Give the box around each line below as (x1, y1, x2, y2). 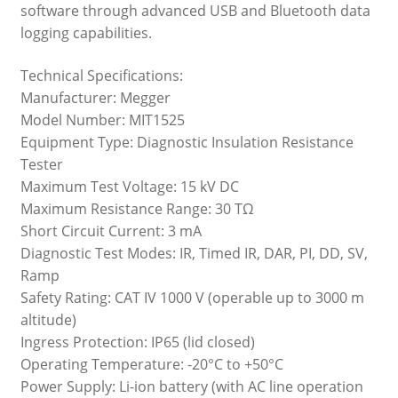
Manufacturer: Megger (20, 87, 171, 107)
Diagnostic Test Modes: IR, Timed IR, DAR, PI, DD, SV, (20, 243, 368, 263)
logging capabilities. (20, 23, 152, 44)
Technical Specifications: (20, 65, 183, 85)
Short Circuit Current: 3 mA (20, 220, 202, 241)
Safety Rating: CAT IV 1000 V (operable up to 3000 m (20, 287, 364, 307)
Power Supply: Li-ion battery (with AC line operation (20, 376, 363, 396)
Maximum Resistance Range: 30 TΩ (20, 198, 254, 219)
